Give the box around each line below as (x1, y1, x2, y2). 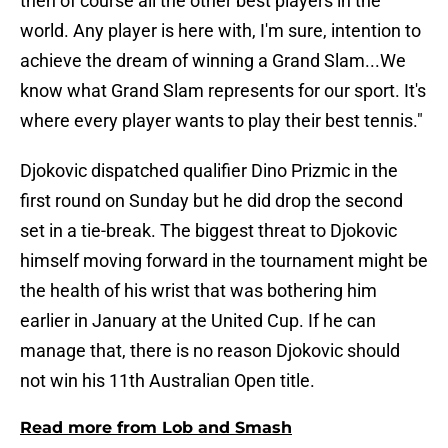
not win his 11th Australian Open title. (20, 370, 315, 392)
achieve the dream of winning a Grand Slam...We (20, 50, 406, 72)
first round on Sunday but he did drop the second (20, 190, 403, 212)
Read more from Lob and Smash (20, 418, 292, 438)
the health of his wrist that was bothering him (20, 280, 377, 302)
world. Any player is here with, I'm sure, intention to (20, 20, 421, 42)
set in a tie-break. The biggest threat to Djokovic (20, 220, 397, 242)
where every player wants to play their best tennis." (20, 110, 423, 132)
